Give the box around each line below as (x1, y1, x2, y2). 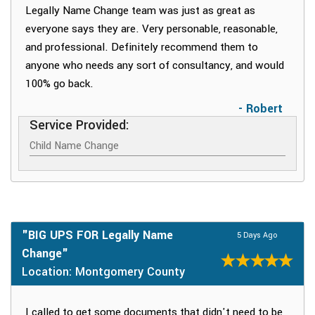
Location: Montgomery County (22, 264, 185, 281)
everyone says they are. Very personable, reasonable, (25, 21, 278, 37)
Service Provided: (30, 116, 129, 135)
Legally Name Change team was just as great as (25, 3, 255, 19)
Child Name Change (30, 139, 119, 154)
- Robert (238, 101, 283, 117)
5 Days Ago (236, 230, 277, 241)
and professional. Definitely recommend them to (25, 39, 258, 56)
